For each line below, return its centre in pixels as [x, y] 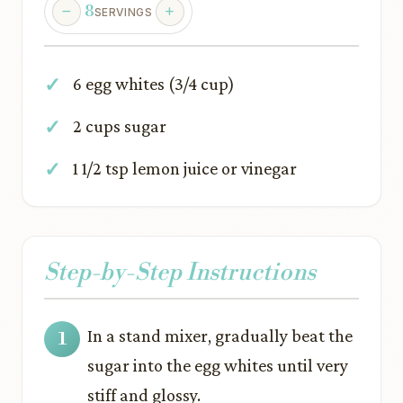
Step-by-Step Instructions [180, 273]
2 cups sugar [120, 126]
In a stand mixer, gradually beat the [220, 336]
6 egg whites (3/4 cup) [154, 84]
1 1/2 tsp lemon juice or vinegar [185, 168]
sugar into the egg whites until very [218, 365]
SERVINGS [123, 12]
